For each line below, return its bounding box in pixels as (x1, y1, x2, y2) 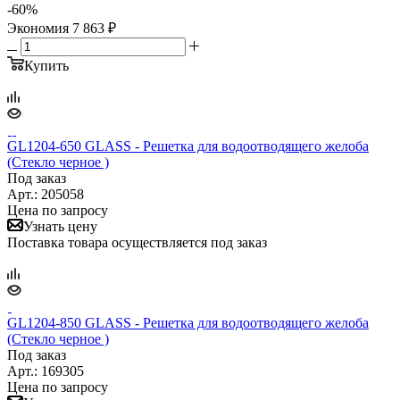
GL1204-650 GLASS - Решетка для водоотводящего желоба (7, 137, 369, 154)
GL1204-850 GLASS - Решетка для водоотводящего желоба (7, 314, 369, 330)
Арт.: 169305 (7, 362, 84, 379)
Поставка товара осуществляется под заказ (7, 234, 267, 250)
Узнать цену (23, 218, 97, 234)
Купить (24, 57, 69, 73)
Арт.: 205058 (7, 186, 84, 202)
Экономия (7, 20, 72, 36)
